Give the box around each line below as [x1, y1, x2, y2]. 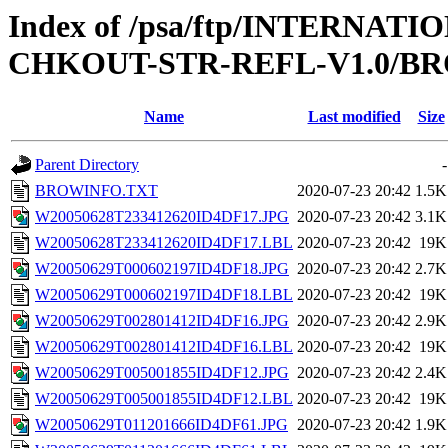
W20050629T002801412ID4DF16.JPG [35, 312, 289, 330]
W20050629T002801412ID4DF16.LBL [35, 338, 293, 356]
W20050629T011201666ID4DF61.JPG [35, 416, 288, 434]
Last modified [307, 108, 401, 126]
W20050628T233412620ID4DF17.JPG [35, 208, 289, 226]
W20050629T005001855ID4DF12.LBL [35, 390, 293, 408]
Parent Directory [35, 156, 139, 174]
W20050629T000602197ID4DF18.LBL [35, 286, 293, 304]
